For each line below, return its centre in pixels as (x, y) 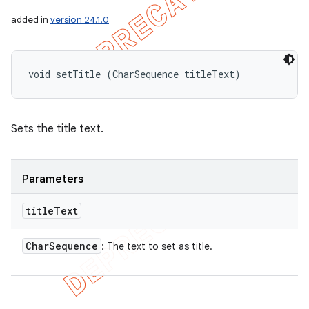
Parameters (53, 179)
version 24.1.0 (80, 20)
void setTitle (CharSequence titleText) (134, 74)
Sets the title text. (57, 129)
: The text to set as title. (157, 246)
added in (31, 20)
